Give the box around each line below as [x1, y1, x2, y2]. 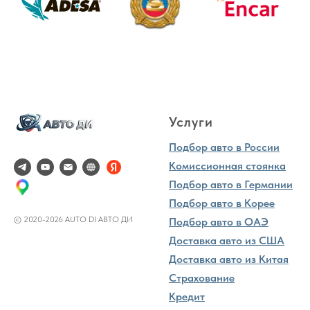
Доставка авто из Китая [169, 252, 289, 266]
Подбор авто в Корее [169, 196, 275, 210]
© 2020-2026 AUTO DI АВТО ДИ [14, 214, 133, 224]
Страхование [169, 271, 235, 284]
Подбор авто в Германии [169, 177, 293, 191]
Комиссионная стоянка [169, 158, 286, 172]
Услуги [169, 113, 213, 130]
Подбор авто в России [169, 140, 280, 154]
